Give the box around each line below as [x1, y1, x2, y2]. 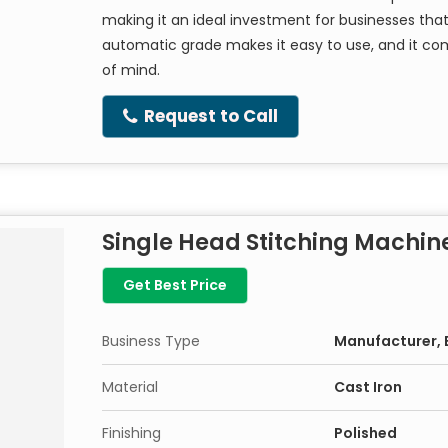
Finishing [102, 423, 161, 443]
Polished [334, 423, 397, 443]
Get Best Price [123, 275, 227, 295]
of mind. [102, 60, 160, 80]
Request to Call [140, 104, 278, 128]
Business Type [102, 331, 200, 351]
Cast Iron [334, 377, 402, 397]
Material [102, 377, 158, 397]
